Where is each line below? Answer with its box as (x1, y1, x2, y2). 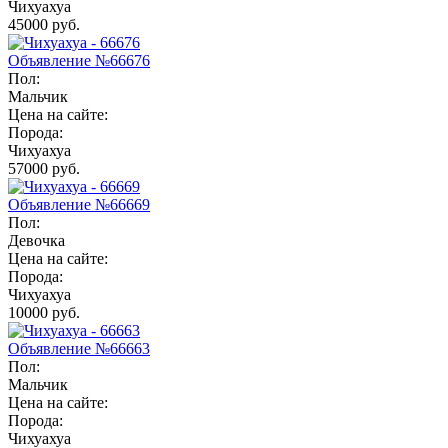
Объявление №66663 (8, 339, 150, 357)
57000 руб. (8, 159, 80, 177)
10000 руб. (8, 303, 80, 321)
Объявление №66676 (8, 51, 150, 69)
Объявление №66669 (8, 195, 150, 213)
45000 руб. (8, 15, 80, 33)
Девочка (8, 231, 65, 249)
